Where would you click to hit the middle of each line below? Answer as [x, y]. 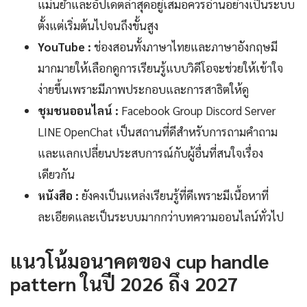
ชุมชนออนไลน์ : [78, 110]
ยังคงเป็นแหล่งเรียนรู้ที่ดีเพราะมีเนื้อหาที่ [174, 195]
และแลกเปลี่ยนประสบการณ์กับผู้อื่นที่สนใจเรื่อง [150, 152]
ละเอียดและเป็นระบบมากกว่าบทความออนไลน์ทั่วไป [161, 216]
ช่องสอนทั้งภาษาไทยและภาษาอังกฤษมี [184, 46]
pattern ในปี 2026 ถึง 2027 [124, 283]
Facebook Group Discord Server [197, 110]
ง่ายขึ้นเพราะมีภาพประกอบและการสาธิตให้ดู [143, 89]
